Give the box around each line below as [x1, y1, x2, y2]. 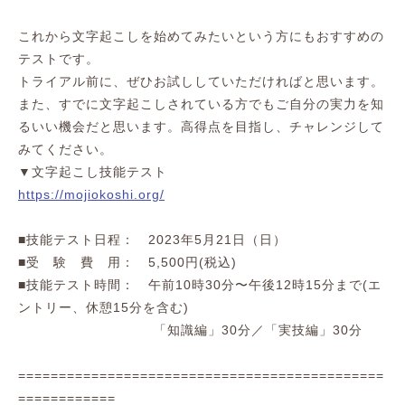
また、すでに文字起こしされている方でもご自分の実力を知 [18, 97, 384, 111]
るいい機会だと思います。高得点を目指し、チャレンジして [18, 119, 384, 134]
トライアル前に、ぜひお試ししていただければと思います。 [18, 74, 384, 89]
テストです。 [18, 52, 99, 66]
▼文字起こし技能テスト [18, 165, 167, 179]
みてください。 [18, 142, 113, 156]
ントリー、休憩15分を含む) [18, 300, 189, 315]
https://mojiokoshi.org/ [18, 187, 165, 202]
